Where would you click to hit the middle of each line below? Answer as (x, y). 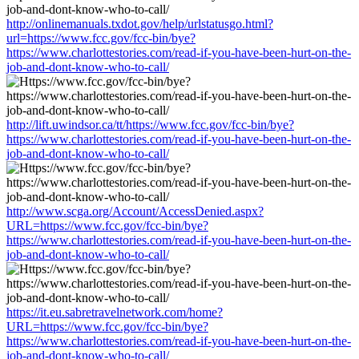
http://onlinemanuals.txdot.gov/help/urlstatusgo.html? (140, 23)
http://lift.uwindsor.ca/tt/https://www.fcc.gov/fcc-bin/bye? (150, 124)
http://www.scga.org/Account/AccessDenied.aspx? (135, 211)
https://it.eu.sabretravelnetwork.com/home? (115, 312)
